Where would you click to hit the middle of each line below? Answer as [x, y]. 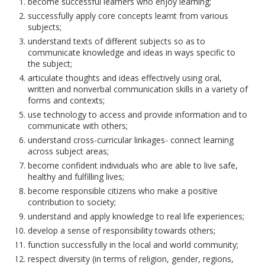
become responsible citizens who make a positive [123, 190]
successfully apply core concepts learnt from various [128, 15]
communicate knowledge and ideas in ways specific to [132, 52]
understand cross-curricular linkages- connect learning [131, 140]
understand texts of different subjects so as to [117, 41]
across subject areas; [69, 151]
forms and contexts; [67, 100]
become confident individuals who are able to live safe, [133, 165]
